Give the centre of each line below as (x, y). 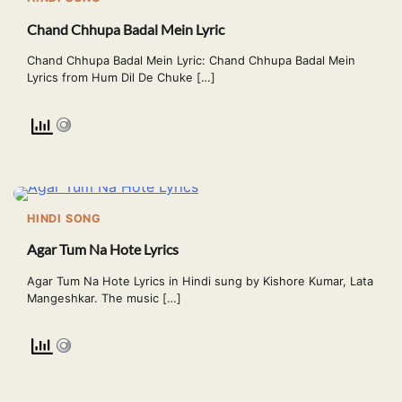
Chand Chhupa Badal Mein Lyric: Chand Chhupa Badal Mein (191, 60)
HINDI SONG (64, 218)
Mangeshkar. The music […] (104, 297)
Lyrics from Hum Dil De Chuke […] (121, 77)
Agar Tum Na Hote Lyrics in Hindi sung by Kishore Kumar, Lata (200, 280)
